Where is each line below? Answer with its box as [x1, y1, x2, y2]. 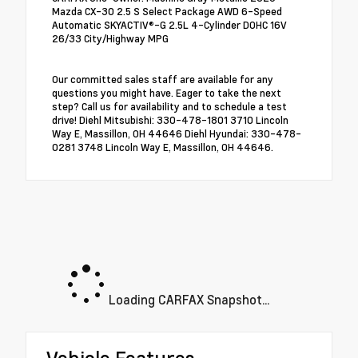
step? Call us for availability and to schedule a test [52, 99, 287, 114]
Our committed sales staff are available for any [52, 72, 273, 87]
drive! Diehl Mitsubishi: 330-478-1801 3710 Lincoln [52, 113, 288, 128]
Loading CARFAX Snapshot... [105, 291, 269, 308]
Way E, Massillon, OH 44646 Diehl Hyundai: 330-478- [52, 126, 301, 141]
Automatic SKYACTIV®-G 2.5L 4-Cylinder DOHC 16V [52, 18, 287, 33]
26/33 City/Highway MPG [52, 31, 169, 46]
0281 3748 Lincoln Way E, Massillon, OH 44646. [52, 140, 273, 155]
